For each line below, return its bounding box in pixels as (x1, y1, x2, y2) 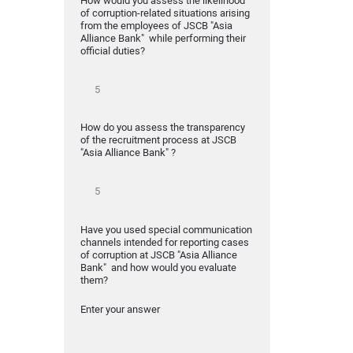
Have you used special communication (80, 223, 252, 236)
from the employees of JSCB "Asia (80, 19, 232, 32)
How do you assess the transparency (80, 121, 245, 134)
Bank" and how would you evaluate (80, 261, 236, 273)
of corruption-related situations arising (80, 6, 250, 19)
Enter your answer (80, 303, 160, 315)
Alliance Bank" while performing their (80, 32, 246, 44)
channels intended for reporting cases (80, 236, 249, 248)
